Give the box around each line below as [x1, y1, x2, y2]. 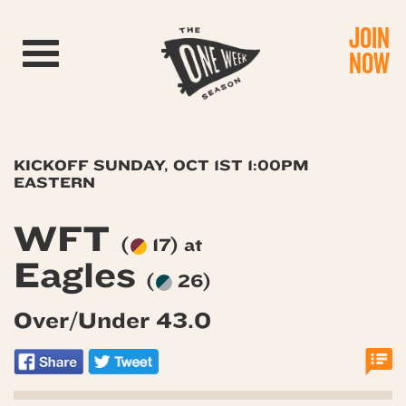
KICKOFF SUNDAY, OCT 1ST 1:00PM [14, 157, 309, 174]
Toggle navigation [40, 43, 147, 55]
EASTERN [14, 174, 95, 191]
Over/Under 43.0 [14, 308, 211, 333]
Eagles [14, 256, 146, 296]
